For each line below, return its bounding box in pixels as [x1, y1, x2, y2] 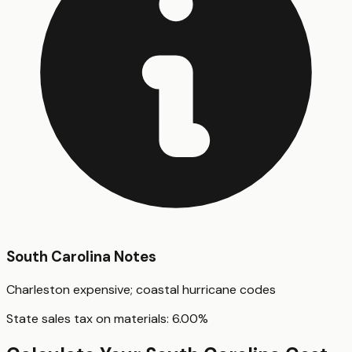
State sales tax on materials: [6, 310, 172, 328]
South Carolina [6, 247, 111, 267]
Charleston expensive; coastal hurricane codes [6, 281, 276, 299]
